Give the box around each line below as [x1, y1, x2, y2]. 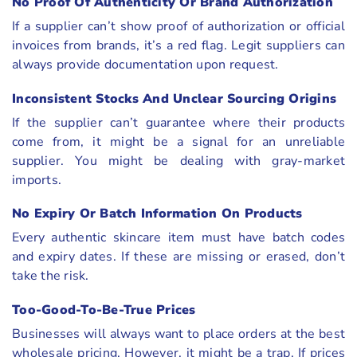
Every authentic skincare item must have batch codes [12, 229, 345, 247]
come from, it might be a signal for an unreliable [12, 132, 345, 151]
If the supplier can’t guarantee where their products [12, 113, 345, 131]
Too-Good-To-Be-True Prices [12, 301, 196, 320]
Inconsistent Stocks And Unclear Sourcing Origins [12, 89, 336, 108]
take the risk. [12, 267, 89, 285]
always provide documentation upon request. [12, 55, 279, 73]
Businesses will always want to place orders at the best [12, 325, 345, 343]
